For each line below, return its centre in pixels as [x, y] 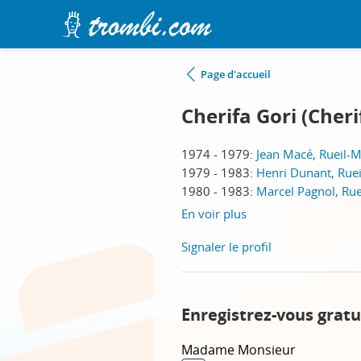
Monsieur [267, 350]
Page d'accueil [236, 74]
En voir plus [214, 214]
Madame [210, 350]
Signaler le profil [226, 247]
